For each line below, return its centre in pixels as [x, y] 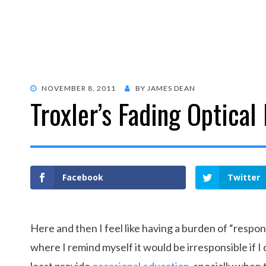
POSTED [45, 88]
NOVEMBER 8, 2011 [79, 88]
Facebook [83, 177]
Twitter [244, 177]
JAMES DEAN [171, 88]
